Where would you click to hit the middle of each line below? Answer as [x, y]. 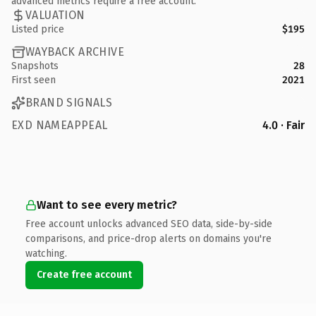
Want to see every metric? [107, 205]
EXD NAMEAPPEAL [60, 125]
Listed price [38, 29]
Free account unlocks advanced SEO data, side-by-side [149, 224]
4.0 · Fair [284, 125]
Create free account [84, 274]
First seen [34, 80]
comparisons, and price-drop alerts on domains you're [148, 238]
